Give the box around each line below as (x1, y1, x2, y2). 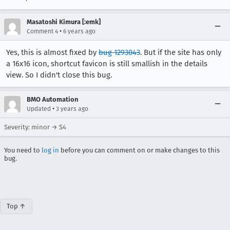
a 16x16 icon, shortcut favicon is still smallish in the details (6, 59, 207, 68)
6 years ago (63, 28, 95, 35)
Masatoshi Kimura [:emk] (27, 18, 101, 26)
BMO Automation (27, 95, 78, 103)
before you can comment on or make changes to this (59, 146, 220, 154)
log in (42, 146, 59, 154)
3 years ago (56, 105, 88, 112)
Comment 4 (27, 28, 58, 35)
